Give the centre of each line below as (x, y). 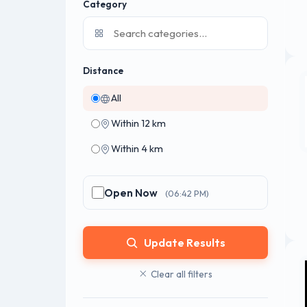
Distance (103, 71)
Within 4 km (137, 149)
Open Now (131, 193)
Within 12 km (138, 123)
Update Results (184, 243)
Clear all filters (182, 274)
